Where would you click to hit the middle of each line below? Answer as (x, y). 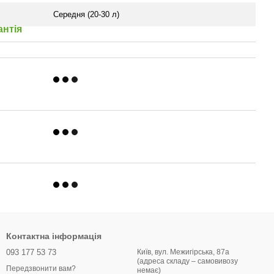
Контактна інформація (54, 236)
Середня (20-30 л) (86, 14)
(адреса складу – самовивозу (187, 261)
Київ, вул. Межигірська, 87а (183, 252)
